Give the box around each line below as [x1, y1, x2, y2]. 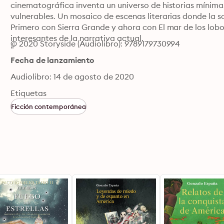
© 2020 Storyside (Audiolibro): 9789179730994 [10, 38, 180, 48]
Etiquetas [10, 88, 47, 98]
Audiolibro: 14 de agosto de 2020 [10, 71, 134, 81]
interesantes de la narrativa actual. [10, 33, 143, 43]
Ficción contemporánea [11, 102, 86, 110]
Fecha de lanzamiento [10, 55, 94, 65]
